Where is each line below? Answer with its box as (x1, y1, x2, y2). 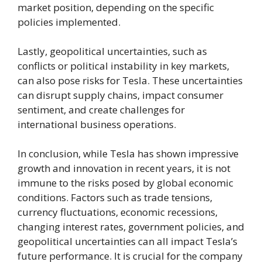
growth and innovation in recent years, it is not (18, 161, 230, 175)
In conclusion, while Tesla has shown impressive (18, 146, 239, 160)
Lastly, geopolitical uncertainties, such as (18, 44, 207, 58)
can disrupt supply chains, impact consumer (18, 88, 223, 102)
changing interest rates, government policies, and (18, 219, 244, 233)
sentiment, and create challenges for (18, 102, 185, 116)
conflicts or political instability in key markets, (18, 58, 229, 73)
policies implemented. (18, 15, 120, 29)
